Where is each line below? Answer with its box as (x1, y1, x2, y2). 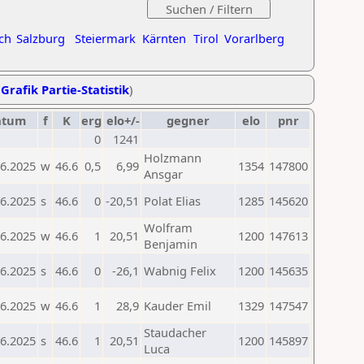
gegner (167, 112, 210, 128)
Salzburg (16, 30, 65, 46)
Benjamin (144, 236, 197, 252)
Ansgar (144, 166, 183, 182)
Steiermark (75, 30, 136, 46)
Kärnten (142, 30, 186, 46)
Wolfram (144, 219, 193, 236)
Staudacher (144, 324, 206, 340)
